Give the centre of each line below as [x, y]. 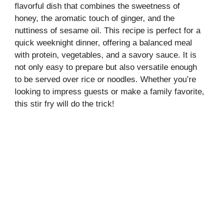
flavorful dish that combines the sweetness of [97, 6]
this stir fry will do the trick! [65, 104]
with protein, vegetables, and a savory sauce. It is [106, 55]
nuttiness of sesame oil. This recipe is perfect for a [108, 30]
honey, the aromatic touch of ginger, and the [95, 18]
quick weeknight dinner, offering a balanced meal [103, 43]
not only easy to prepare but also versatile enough [106, 67]
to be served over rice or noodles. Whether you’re [105, 79]
